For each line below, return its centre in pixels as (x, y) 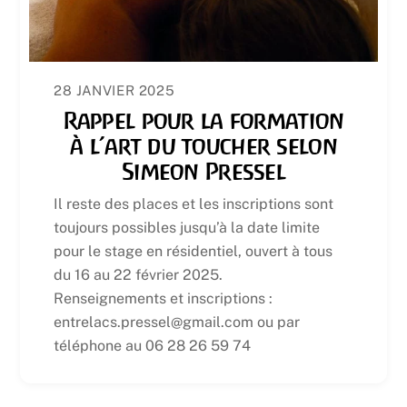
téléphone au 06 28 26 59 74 (153, 346)
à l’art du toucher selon (203, 146)
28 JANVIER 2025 (114, 90)
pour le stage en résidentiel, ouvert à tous (194, 252)
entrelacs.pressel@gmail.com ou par (177, 323)
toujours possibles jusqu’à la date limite (187, 228)
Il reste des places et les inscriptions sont (194, 204)
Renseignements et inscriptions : (164, 299)
